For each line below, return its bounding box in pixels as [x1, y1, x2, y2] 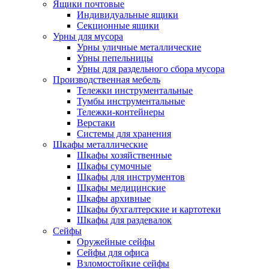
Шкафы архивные [77, 193, 151, 204]
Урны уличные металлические [77, 42, 201, 52]
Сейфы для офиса [77, 247, 149, 258]
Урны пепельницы [77, 53, 153, 63]
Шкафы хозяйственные [77, 150, 172, 160]
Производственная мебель [53, 74, 160, 85]
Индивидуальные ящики [77, 10, 178, 20]
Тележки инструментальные [77, 85, 193, 95]
